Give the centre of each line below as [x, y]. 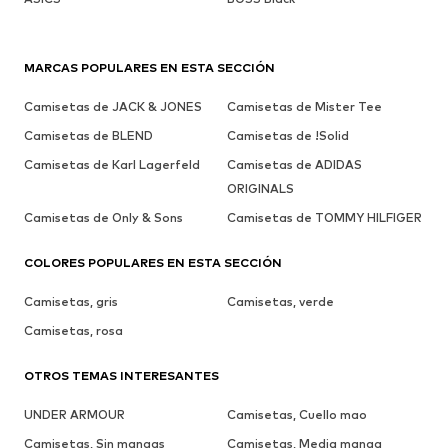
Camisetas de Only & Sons [103, 218]
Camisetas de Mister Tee [304, 107]
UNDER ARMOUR [74, 415]
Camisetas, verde [280, 302]
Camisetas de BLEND [88, 136]
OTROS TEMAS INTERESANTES [121, 376]
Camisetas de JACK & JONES [113, 107]
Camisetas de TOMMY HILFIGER [324, 218]
